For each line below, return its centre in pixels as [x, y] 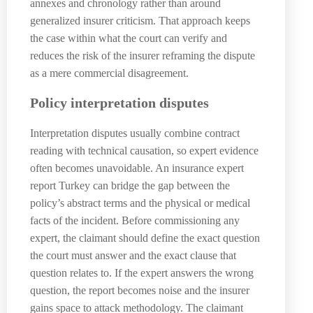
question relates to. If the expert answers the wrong [142, 272]
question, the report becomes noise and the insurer [140, 290]
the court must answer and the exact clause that [133, 255]
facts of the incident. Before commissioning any [135, 220]
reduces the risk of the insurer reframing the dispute [143, 55]
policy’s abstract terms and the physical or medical [140, 203]
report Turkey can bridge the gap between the [130, 185]
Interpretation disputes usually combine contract [135, 133]
